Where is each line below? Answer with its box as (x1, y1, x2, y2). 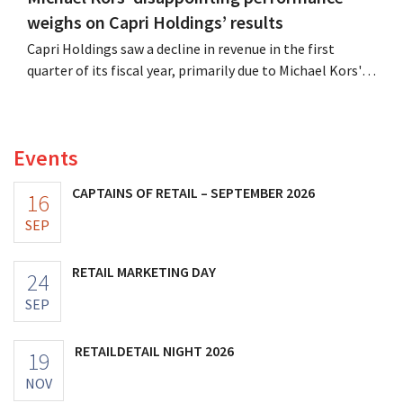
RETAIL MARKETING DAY (72, 262, 216, 281)
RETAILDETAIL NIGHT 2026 (75, 341, 234, 360)
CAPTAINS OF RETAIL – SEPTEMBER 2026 (72, 183, 315, 201)
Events (13, 143, 78, 172)
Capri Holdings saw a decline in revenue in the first (27, 39, 335, 58)
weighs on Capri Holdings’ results (27, 10, 283, 33)
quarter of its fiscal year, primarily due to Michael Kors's (27, 60, 368, 79)
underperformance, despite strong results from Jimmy (27, 82, 365, 101)
